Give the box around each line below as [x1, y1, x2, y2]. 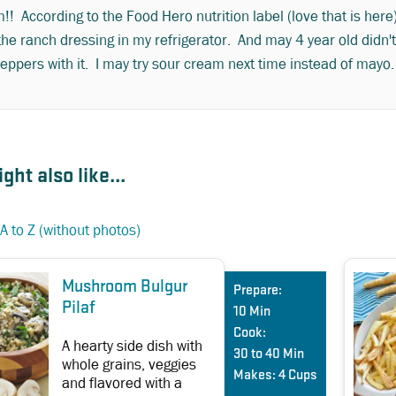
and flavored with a [62, 373, 182, 392]
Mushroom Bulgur [62, 278, 187, 296]
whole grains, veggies [62, 354, 196, 374]
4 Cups [278, 368, 317, 383]
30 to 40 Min [233, 346, 304, 362]
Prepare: [233, 283, 282, 298]
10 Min [233, 304, 270, 319]
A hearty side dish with [62, 336, 202, 355]
